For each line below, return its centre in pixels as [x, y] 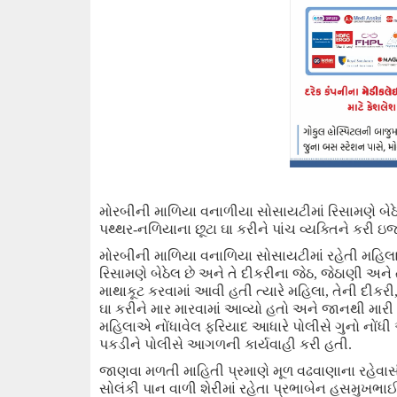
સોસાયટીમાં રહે [300, 256]
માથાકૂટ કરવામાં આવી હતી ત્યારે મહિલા [212, 291]
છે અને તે [213, 273]
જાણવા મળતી [141, 371]
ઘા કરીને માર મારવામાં [162, 309]
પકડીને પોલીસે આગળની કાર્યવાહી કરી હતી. [226, 344]
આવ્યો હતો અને [273, 309]
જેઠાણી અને [356, 273]
